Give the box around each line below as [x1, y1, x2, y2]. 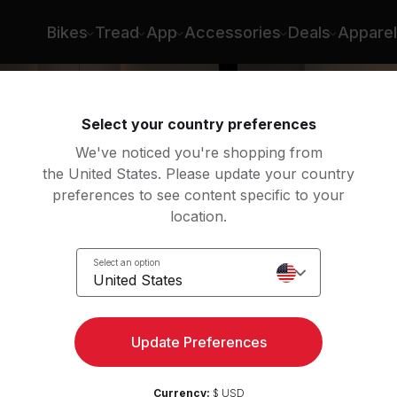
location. [170, 207, 227, 225]
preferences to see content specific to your [52, 186, 345, 204]
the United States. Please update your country [43, 165, 354, 183]
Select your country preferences [81, 115, 316, 133]
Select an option [93, 256, 160, 268]
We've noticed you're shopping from [74, 144, 323, 161]
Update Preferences [130, 333, 267, 351]
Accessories [183, 22, 281, 42]
